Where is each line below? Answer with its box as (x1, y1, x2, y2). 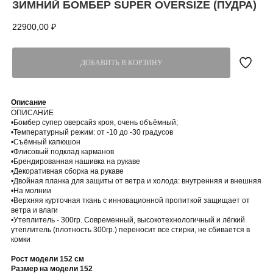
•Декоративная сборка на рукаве (11, 167, 124, 176)
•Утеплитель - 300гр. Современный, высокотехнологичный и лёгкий (11, 216, 245, 225)
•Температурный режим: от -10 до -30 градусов (11, 128, 173, 137)
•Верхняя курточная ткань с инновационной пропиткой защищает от (11, 196, 250, 205)
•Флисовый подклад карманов (11, 147, 114, 157)
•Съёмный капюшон (11, 138, 80, 147)
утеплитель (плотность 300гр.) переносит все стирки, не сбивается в (11, 225, 250, 235)
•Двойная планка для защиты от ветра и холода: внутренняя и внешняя (11, 177, 261, 186)
